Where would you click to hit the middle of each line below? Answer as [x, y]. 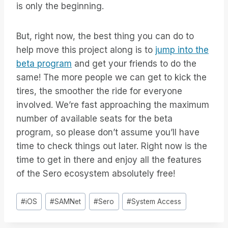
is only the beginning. [60, 6]
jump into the [182, 50]
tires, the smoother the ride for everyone [99, 91]
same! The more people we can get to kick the [111, 78]
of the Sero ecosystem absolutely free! [96, 174]
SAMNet [68, 201]
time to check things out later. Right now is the [112, 146]
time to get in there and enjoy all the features [109, 160]
